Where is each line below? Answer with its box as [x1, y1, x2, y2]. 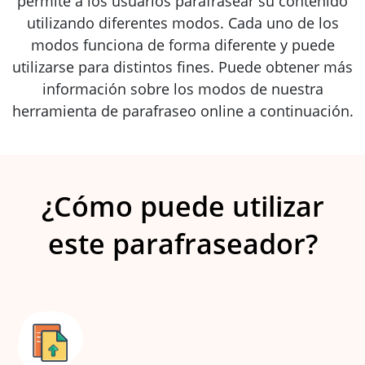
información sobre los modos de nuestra [42, 79, 323, 99]
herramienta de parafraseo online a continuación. [11, 101, 354, 121]
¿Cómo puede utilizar [41, 187, 324, 226]
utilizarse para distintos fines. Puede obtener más [12, 57, 353, 77]
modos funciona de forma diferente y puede [30, 35, 335, 55]
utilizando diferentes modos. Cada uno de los [26, 13, 339, 33]
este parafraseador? [47, 225, 318, 263]
